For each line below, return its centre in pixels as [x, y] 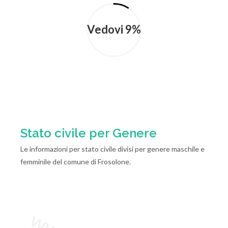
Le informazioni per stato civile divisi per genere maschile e [112, 149]
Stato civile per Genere [89, 133]
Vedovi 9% [114, 29]
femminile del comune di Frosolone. [76, 162]
